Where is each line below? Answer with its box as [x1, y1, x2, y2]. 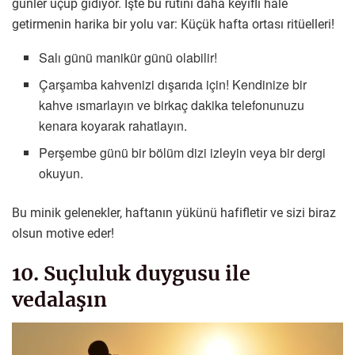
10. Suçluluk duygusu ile [12, 260, 250, 286]
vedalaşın [12, 286, 107, 312]
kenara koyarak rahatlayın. [39, 116, 188, 135]
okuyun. [39, 163, 84, 182]
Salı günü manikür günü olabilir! [39, 48, 218, 67]
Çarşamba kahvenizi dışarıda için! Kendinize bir [39, 74, 307, 94]
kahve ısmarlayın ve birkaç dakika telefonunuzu [39, 95, 305, 114]
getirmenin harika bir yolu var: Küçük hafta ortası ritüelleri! [12, 16, 334, 32]
